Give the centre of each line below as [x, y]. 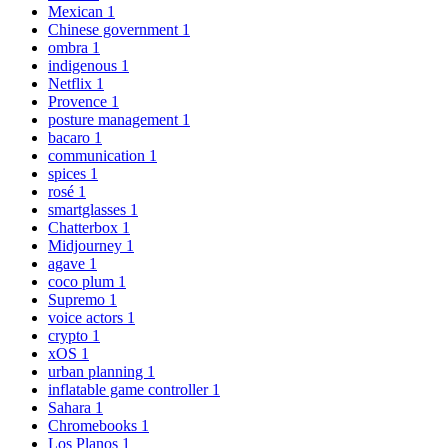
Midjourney [87, 246]
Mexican [77, 12]
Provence [79, 102]
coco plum [83, 282]
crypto [70, 336]
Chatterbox [85, 228]
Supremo [78, 300]
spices [69, 174]
